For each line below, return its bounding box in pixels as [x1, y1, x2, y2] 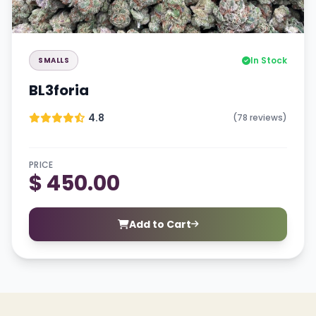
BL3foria [29, 80, 89, 100]
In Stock [250, 54, 287, 66]
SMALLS [38, 55, 69, 66]
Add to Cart [128, 217, 191, 231]
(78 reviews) [233, 111, 287, 123]
